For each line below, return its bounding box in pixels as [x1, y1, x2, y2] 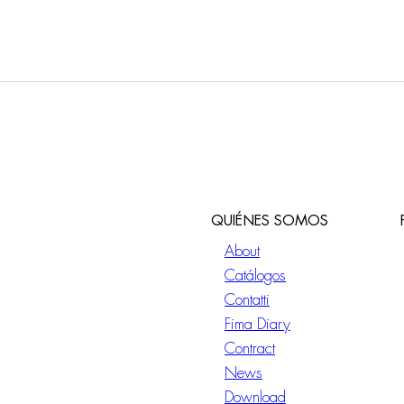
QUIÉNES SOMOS [211, 214, 328, 229]
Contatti [225, 292, 270, 308]
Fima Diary [225, 317, 290, 333]
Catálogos [225, 268, 286, 284]
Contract [225, 341, 275, 357]
